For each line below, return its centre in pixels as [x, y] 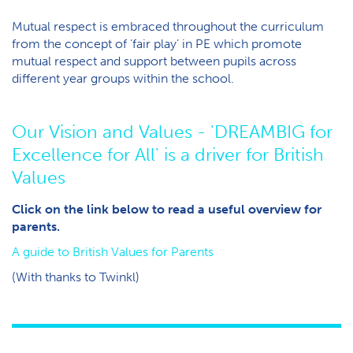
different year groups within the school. [123, 78]
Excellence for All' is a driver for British [168, 154]
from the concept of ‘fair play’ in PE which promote [157, 44]
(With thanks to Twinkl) [76, 277]
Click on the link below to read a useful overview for [167, 209]
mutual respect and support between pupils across [154, 61]
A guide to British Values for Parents [113, 252]
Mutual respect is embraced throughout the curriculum [168, 26]
